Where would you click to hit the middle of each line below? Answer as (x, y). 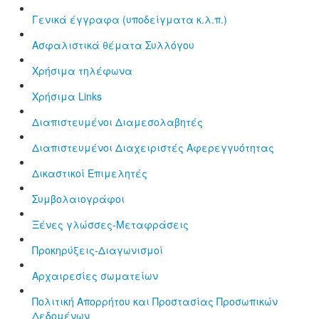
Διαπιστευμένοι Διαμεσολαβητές (117, 121)
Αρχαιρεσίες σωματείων (95, 275)
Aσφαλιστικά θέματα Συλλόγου (113, 45)
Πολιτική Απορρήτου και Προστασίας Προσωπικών (155, 301)
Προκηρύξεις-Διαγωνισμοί (98, 250)
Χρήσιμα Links (67, 96)
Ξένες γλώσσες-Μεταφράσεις (110, 224)
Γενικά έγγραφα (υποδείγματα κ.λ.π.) (130, 19)
